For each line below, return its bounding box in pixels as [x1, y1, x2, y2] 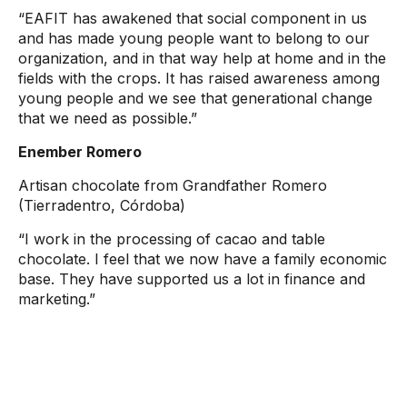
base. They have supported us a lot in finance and [18, 270, 365, 288]
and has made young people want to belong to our [18, 29, 370, 47]
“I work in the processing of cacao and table [18, 230, 325, 248]
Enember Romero [18, 143, 142, 161]
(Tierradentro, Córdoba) [18, 196, 185, 214]
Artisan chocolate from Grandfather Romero [18, 176, 327, 194]
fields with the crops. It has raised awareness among [18, 69, 380, 87]
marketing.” [18, 290, 100, 308]
